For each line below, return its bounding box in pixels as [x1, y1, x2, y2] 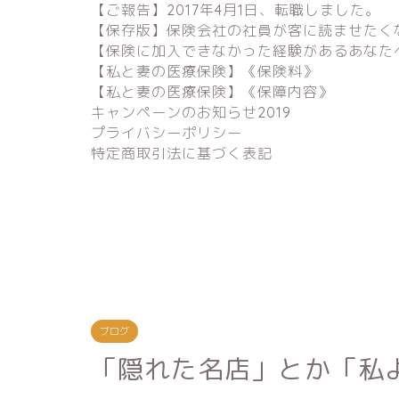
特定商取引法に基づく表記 [91, 144, 273, 162]
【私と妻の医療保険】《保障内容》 [91, 83, 333, 101]
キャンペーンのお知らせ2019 [91, 103, 291, 121]
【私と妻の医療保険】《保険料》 [91, 62, 318, 80]
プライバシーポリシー [91, 124, 242, 142]
